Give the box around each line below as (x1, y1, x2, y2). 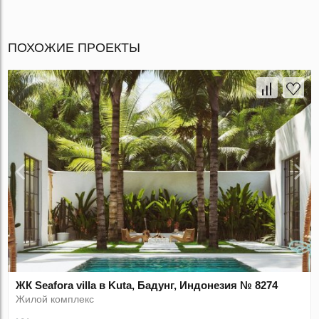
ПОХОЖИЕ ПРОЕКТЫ (8, 41, 141, 56)
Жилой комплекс (16, 293, 95, 305)
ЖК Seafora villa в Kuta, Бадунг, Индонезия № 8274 (16, 279, 278, 292)
